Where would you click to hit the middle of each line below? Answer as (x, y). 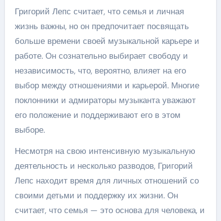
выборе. (30, 129)
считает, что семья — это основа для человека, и (110, 210)
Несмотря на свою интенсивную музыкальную (105, 151)
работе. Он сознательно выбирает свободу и (101, 55)
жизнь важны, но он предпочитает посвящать (102, 26)
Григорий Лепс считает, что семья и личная (99, 11)
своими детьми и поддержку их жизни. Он (96, 195)
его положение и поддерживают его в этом (97, 115)
